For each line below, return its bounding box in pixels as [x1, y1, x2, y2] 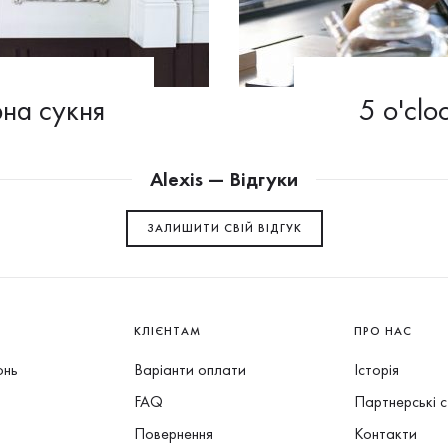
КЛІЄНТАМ [134, 323, 201, 339]
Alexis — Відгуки [150, 166, 298, 192]
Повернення [134, 423, 213, 444]
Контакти [354, 423, 417, 444]
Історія [354, 359, 399, 380]
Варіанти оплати [134, 359, 246, 380]
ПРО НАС [354, 323, 412, 339]
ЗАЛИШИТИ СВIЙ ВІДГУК [146, 220, 302, 236]
